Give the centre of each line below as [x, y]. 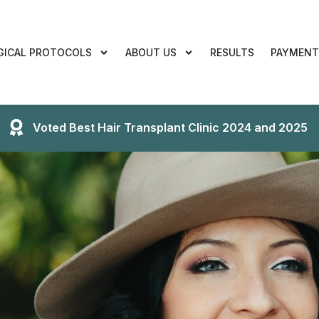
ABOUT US [151, 53]
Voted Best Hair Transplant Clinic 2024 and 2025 [170, 128]
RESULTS [232, 53]
